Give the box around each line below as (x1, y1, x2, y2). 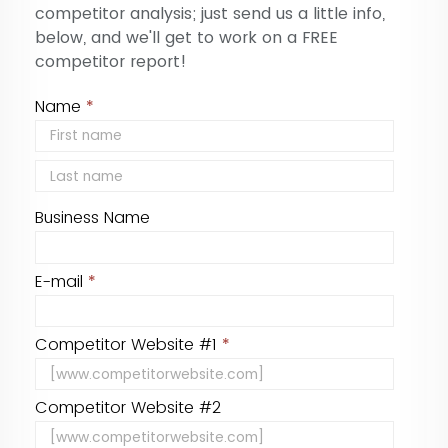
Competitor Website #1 (35, 333, 222, 357)
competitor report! (35, 49, 186, 73)
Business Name (35, 206, 150, 230)
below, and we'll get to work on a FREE (35, 25, 338, 49)
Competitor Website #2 (35, 396, 221, 420)
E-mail (35, 269, 88, 293)
